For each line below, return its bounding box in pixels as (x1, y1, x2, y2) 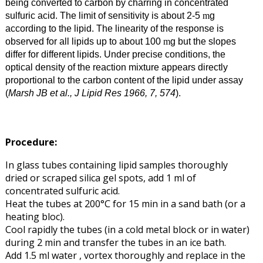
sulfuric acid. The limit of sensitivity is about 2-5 (5, 9, 203, 21)
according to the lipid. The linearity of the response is (5, 22, 224, 33)
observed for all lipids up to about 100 (5, 35, 163, 46)
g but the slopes (170, 35, 236, 46)
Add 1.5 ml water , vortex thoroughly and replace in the (5, 248, 245, 262)
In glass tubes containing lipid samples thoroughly (5, 158, 228, 171)
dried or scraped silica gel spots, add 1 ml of (5, 171, 196, 184)
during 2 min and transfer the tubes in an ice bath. (5, 235, 226, 249)
